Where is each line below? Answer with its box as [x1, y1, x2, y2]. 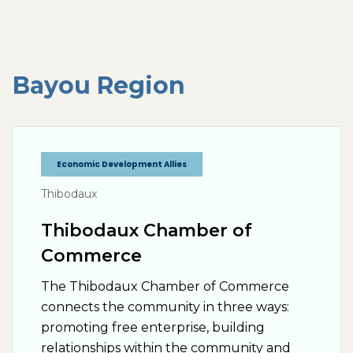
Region [91, 71, 185, 100]
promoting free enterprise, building [41, 320, 265, 335]
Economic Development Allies [57, 158, 187, 170]
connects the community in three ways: [41, 299, 289, 314]
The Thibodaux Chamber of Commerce [41, 279, 289, 294]
